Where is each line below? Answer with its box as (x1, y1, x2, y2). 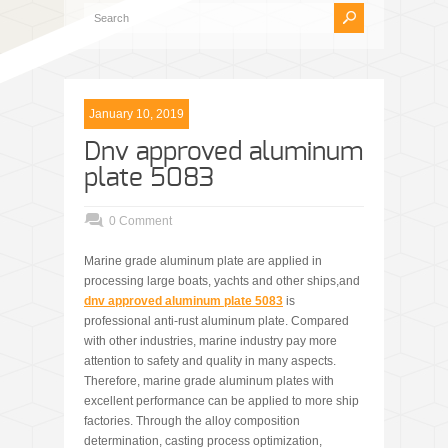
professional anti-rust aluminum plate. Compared (84, 314, 349, 329)
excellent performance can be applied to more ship (84, 394, 359, 409)
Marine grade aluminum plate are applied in (84, 254, 322, 269)
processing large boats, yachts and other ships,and (84, 274, 360, 289)
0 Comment (109, 214, 172, 229)
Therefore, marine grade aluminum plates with (84, 374, 334, 389)
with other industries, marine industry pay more (84, 334, 337, 349)
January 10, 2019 (89, 107, 184, 122)
